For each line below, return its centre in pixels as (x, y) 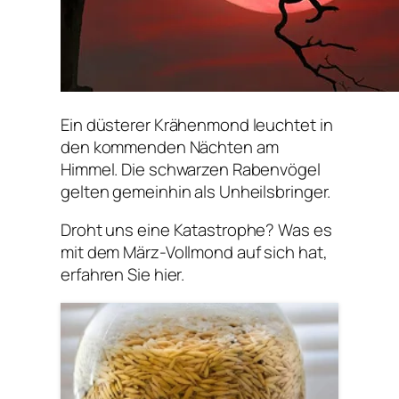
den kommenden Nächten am (170, 147)
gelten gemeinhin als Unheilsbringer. (196, 191)
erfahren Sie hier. (123, 275)
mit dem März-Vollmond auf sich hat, (194, 252)
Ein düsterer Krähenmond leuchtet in (197, 124)
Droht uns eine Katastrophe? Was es (196, 230)
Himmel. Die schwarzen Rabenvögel (191, 169)
